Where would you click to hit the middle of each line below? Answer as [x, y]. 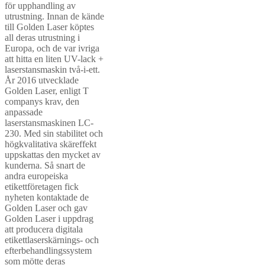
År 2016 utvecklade [42, 80]
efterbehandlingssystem [48, 251]
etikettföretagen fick [42, 187]
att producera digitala [44, 230]
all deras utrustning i [42, 38]
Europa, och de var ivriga [52, 49]
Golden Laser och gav [46, 208]
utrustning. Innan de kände [54, 17]
